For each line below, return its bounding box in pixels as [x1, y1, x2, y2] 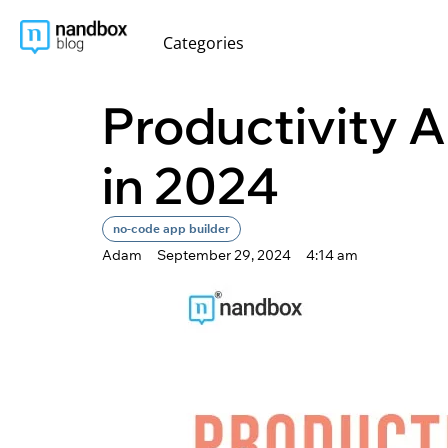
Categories [162, 32, 244, 54]
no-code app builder [113, 221, 230, 236]
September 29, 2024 [157, 246, 291, 264]
